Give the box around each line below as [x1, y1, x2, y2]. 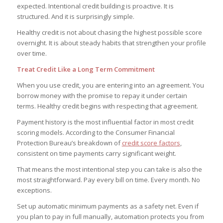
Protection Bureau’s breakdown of [16, 138, 122, 148]
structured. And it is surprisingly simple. [16, 11, 134, 21]
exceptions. [16, 186, 52, 195]
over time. [16, 49, 47, 58]
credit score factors [121, 138, 180, 148]
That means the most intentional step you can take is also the [16, 165, 202, 174]
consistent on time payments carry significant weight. [16, 149, 176, 158]
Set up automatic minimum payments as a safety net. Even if [16, 202, 199, 211]
